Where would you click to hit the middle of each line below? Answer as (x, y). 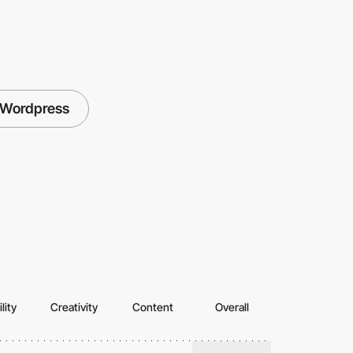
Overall (232, 307)
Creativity (74, 307)
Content (153, 307)
